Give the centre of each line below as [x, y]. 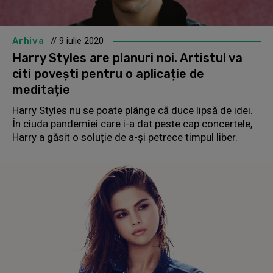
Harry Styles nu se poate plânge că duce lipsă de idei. [133, 111]
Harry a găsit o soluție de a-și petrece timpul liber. [125, 137]
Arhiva [28, 41]
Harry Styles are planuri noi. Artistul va [127, 58]
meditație [41, 90]
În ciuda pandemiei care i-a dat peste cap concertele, [132, 124]
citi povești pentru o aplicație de [108, 74]
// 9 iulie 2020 [77, 41]
